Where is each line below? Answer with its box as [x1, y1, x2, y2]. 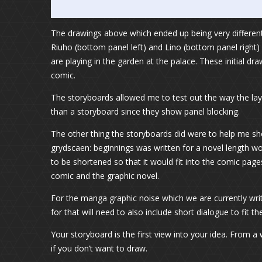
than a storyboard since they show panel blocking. [51, 106, 240, 117]
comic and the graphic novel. [51, 170, 159, 181]
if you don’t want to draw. [51, 243, 147, 254]
